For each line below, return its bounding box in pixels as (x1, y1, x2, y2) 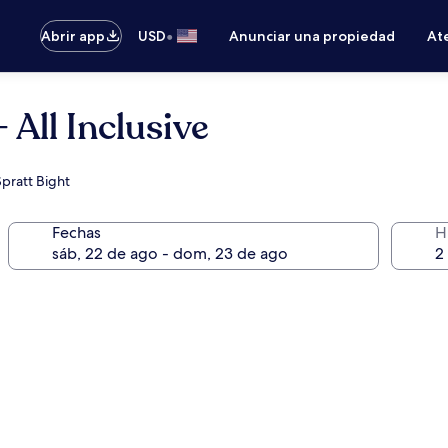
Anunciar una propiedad (229, 27, 396, 45)
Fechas (51, 222, 101, 243)
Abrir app (41, 27, 106, 45)
